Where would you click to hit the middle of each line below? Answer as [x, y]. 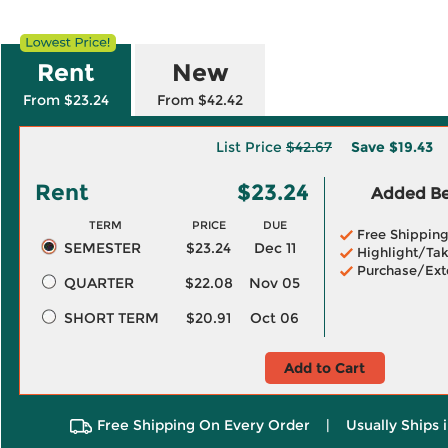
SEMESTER [102, 248]
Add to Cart [324, 368]
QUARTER [98, 283]
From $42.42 [200, 100]
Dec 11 [274, 248]
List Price [251, 147]
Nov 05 [274, 283]
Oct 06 [274, 318]
